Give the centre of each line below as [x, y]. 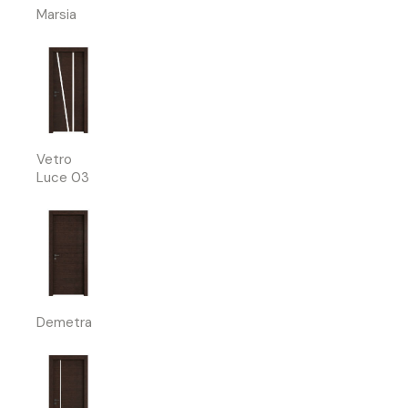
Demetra [64, 323]
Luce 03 [63, 178]
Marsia [56, 15]
